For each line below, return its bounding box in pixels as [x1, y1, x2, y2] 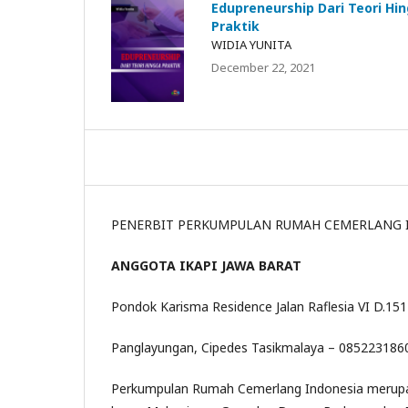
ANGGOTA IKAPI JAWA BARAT [111, 256, 301, 274]
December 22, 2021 [211, 59, 315, 76]
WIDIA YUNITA [211, 36, 291, 54]
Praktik [211, 17, 260, 36]
